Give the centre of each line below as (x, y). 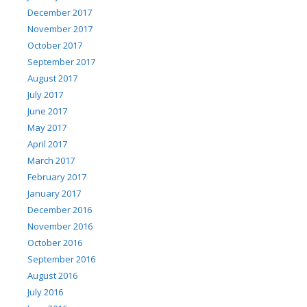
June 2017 (47, 111)
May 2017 (47, 127)
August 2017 (52, 78)
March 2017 (51, 160)
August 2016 (52, 275)
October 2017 (55, 45)
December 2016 (60, 209)
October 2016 (55, 242)
